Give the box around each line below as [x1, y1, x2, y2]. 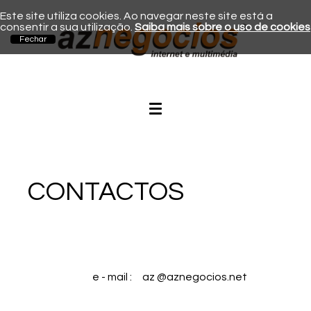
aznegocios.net [166, 271, 247, 283]
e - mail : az [92, 271, 155, 283]
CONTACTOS [28, 178, 184, 205]
